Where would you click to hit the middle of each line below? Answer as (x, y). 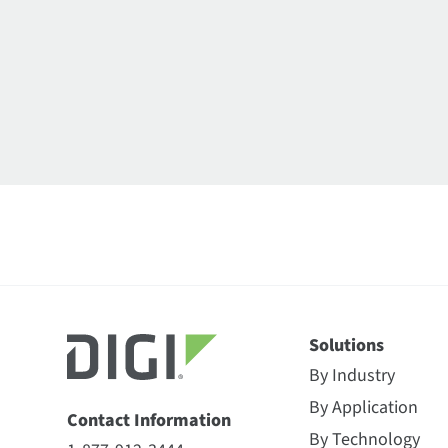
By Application (364, 407)
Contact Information (149, 420)
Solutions (347, 345)
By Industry (352, 375)
